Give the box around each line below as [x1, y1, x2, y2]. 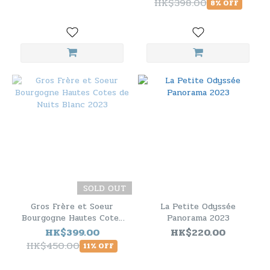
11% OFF [83, 240, 114, 251]
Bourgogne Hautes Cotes [21, 212, 123, 224]
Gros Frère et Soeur [31, 200, 113, 213]
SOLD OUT [83, 182, 126, 195]
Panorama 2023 [166, 212, 230, 224]
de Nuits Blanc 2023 [30, 223, 114, 236]
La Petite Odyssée [160, 200, 236, 213]
